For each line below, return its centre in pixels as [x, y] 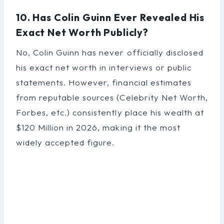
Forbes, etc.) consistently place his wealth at [110, 112]
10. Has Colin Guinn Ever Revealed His [110, 17]
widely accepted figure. [65, 142]
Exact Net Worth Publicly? [82, 32]
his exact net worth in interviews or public [104, 67]
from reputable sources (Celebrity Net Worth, [112, 97]
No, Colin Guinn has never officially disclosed [110, 52]
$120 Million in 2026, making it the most [98, 127]
